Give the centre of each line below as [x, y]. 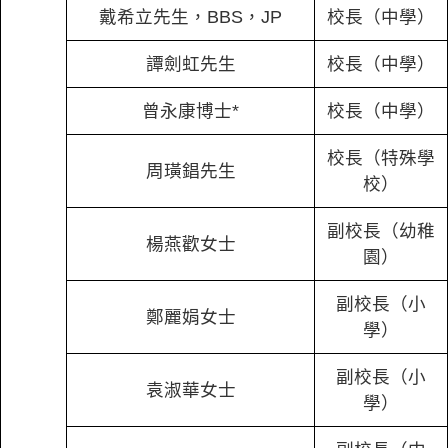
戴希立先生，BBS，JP [190, 17]
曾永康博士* [190, 111]
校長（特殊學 [381, 158]
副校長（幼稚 [381, 231]
